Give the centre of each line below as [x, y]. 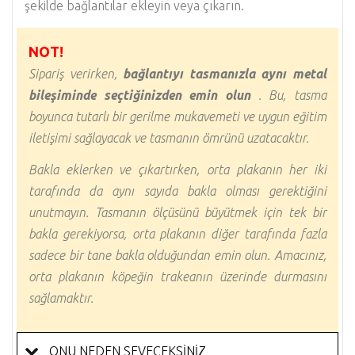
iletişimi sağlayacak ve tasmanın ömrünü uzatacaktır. [169, 137]
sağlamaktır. [61, 298]
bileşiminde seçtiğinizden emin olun [139, 95]
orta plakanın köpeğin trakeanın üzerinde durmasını [177, 277]
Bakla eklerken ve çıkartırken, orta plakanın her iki [177, 170]
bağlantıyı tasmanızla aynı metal [225, 73]
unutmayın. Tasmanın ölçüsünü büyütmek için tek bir [177, 213]
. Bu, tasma [288, 95]
